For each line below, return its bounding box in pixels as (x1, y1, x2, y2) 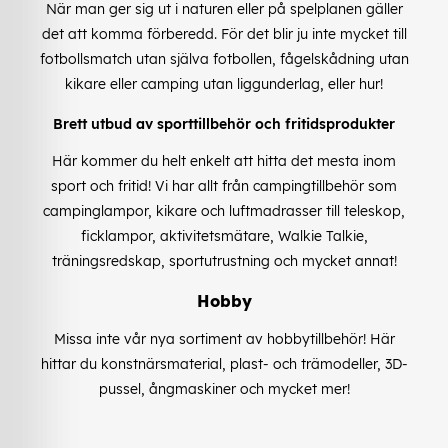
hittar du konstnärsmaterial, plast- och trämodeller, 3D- (40, 355, 408, 374)
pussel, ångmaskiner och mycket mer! (98, 380, 350, 399)
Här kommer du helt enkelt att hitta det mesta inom (52, 152, 396, 171)
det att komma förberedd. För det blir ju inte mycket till (41, 24, 407, 43)
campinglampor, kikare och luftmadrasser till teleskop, (43, 202, 405, 221)
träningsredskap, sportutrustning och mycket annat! (51, 252, 397, 271)
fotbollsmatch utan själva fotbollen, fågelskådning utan (39, 49, 409, 68)
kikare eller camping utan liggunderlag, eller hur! (65, 74, 383, 93)
